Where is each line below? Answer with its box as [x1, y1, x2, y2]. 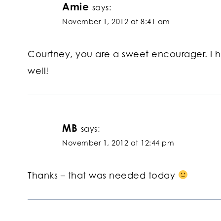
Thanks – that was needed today [28, 169, 178, 181]
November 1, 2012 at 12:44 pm [62, 139, 174, 147]
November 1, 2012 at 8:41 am [62, 17, 170, 26]
